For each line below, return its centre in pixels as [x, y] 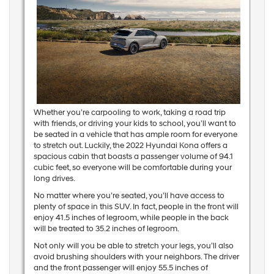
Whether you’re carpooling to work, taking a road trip [129, 113]
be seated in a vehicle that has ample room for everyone [135, 135]
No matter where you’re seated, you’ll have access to [129, 196]
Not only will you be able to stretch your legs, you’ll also [133, 246]
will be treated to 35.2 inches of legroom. [106, 229]
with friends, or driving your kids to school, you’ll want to [135, 124]
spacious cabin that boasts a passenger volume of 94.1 [133, 157]
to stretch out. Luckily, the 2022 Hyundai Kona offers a [130, 146]
